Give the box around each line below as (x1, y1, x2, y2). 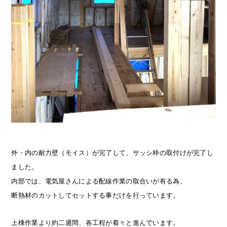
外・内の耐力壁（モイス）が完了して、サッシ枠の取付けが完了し (11, 148, 214, 157)
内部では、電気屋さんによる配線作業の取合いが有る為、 (11, 177, 186, 185)
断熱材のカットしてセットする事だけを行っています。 (11, 191, 180, 199)
